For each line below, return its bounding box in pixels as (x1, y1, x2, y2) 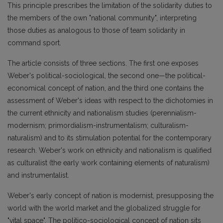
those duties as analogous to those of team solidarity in (7, 26, 185, 35)
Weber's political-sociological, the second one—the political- (7, 72, 206, 80)
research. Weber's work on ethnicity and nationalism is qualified (7, 146, 212, 155)
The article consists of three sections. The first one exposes (7, 59, 199, 68)
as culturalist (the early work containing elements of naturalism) (7, 159, 210, 167)
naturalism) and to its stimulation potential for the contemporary (7, 134, 212, 142)
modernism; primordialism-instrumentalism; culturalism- (7, 121, 189, 130)
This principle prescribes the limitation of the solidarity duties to (7, 1, 212, 10)
